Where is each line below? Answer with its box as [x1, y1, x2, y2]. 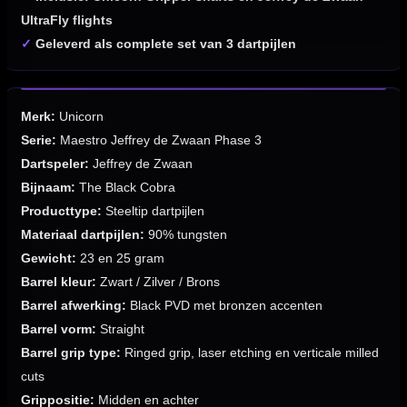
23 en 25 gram [76, 251, 164, 266]
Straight [96, 322, 144, 337]
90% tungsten [144, 227, 227, 243]
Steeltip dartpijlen [102, 203, 204, 219]
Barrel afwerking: [21, 298, 126, 313]
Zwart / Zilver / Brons [96, 274, 220, 290]
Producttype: [21, 203, 102, 219]
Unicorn [55, 109, 104, 124]
